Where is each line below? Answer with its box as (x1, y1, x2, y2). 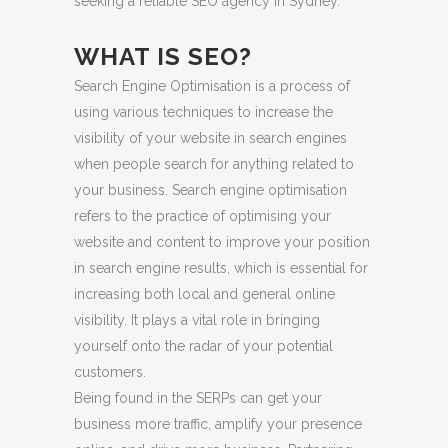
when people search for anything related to (74, 155, 354, 172)
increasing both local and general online (74, 285, 335, 302)
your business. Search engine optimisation (74, 181, 347, 198)
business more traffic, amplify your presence (74, 415, 362, 432)
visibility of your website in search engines (74, 129, 347, 146)
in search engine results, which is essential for (74, 259, 368, 276)
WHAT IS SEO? (74, 41, 252, 71)
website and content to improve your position (74, 233, 370, 250)
